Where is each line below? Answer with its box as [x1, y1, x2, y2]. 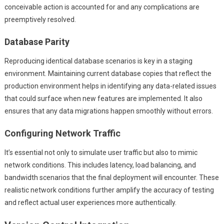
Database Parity [4, 36, 69, 47]
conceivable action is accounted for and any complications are [4, 3, 199, 11]
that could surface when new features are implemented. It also [4, 94, 202, 103]
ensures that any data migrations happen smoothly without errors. [4, 107, 213, 115]
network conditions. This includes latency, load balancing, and [4, 161, 196, 169]
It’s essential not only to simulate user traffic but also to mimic [4, 148, 197, 157]
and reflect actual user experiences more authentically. [4, 198, 176, 207]
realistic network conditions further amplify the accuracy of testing [4, 186, 214, 194]
